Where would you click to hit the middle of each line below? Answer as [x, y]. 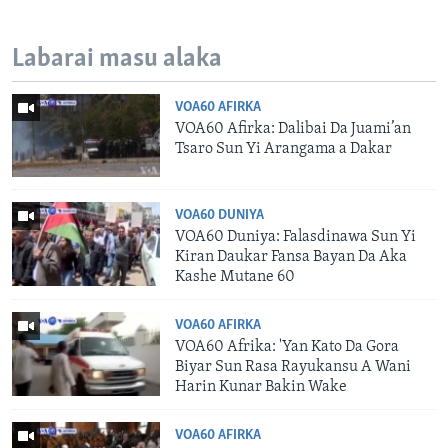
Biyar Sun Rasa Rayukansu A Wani [293, 367]
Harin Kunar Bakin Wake [261, 387]
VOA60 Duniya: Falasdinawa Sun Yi [296, 237]
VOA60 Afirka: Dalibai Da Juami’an [293, 128]
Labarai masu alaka [117, 60]
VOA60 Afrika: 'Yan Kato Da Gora [287, 347]
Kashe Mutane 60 [235, 277]
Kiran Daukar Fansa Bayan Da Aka [291, 257]
